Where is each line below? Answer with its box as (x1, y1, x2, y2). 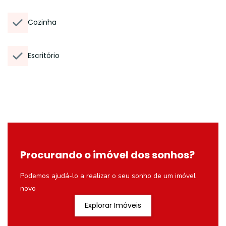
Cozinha (28, 17, 56, 27)
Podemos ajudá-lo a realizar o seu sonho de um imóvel (20, 171, 196, 181)
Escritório (28, 50, 60, 61)
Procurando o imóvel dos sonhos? (20, 148, 195, 162)
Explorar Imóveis (85, 200, 141, 210)
